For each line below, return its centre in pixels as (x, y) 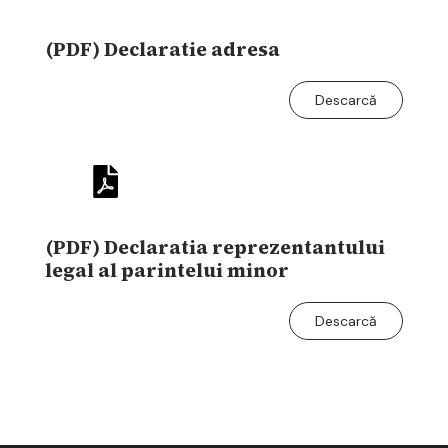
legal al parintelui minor (167, 269)
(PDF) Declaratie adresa (162, 48)
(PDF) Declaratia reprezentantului (215, 246)
